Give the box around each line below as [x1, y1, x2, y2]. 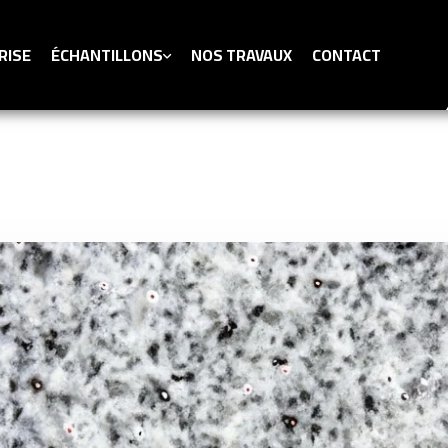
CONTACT [311, 40, 381, 70]
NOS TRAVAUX [190, 40, 292, 70]
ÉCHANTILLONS [50, 40, 163, 70]
